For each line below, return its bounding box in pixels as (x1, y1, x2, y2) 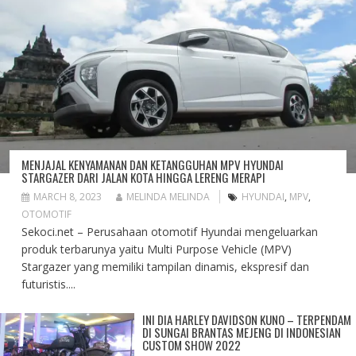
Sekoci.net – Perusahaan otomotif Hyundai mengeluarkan (21, 223, 318, 239)
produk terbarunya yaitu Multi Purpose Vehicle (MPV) (21, 241, 292, 257)
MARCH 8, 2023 (33, 189, 102, 203)
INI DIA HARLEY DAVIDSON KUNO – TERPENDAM (142, 310, 352, 328)
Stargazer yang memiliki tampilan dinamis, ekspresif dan (21, 258, 309, 274)
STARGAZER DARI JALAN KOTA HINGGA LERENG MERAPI (21, 168, 265, 186)
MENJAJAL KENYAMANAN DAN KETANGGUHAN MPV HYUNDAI (21, 155, 284, 173)
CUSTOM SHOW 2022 (142, 335, 242, 354)
